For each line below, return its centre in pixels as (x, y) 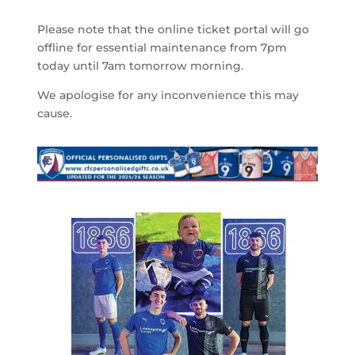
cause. (55, 114)
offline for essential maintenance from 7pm (162, 48)
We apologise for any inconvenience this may (168, 95)
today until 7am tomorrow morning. (141, 66)
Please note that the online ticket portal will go (174, 30)
